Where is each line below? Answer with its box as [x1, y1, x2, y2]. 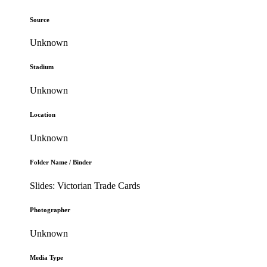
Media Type [30, 254, 64, 262]
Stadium [30, 63, 54, 71]
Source [30, 15, 50, 23]
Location [30, 111, 56, 119]
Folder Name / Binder [30, 159, 92, 166]
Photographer [30, 206, 71, 214]
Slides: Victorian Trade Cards [30, 181, 141, 191]
